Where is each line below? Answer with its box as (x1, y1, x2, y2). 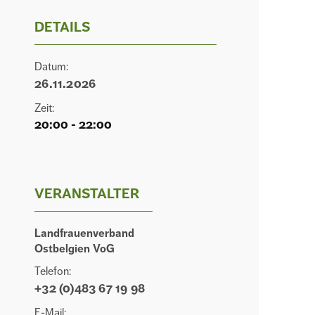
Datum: (34, 60, 69, 75)
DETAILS (34, 18, 91, 37)
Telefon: (34, 264, 72, 279)
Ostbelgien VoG (34, 242, 115, 257)
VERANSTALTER (34, 185, 140, 203)
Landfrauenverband (34, 226, 135, 241)
